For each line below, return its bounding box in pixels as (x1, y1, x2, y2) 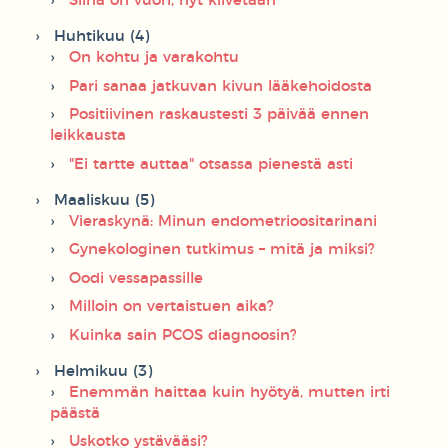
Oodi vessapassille (69, 270, 203, 286)
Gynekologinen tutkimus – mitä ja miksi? (69, 242, 375, 258)
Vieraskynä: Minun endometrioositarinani (69, 213, 377, 229)
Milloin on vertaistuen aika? (69, 299, 274, 315)
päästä (50, 405, 100, 421)
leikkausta (50, 128, 126, 144)
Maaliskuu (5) (54, 192, 154, 208)
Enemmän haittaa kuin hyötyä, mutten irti (69, 384, 390, 400)
